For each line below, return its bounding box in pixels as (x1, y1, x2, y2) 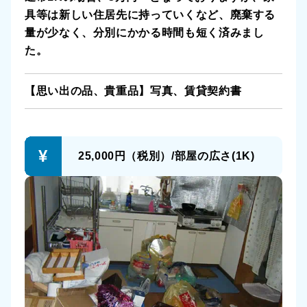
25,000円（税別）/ (78, 149, 175, 162)
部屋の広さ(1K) (174, 149, 255, 162)
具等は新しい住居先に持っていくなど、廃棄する (25, 8, 276, 21)
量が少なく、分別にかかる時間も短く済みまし (25, 26, 265, 38)
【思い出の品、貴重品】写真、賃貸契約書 (25, 84, 242, 97)
